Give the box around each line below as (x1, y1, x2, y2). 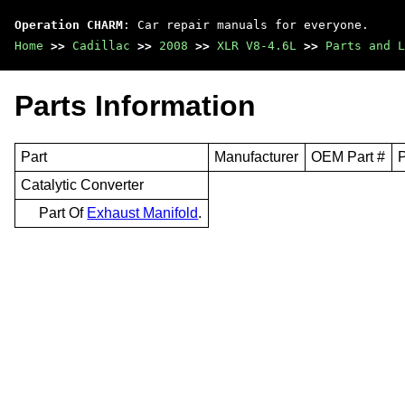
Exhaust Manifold (87, 204, 199, 221)
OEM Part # (311, 148, 386, 165)
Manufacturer (214, 148, 299, 165)
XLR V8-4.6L (217, 39, 297, 52)
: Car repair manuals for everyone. (123, 18, 369, 32)
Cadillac (72, 39, 130, 52)
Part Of (21, 204, 88, 221)
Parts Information (14, 89, 256, 123)
